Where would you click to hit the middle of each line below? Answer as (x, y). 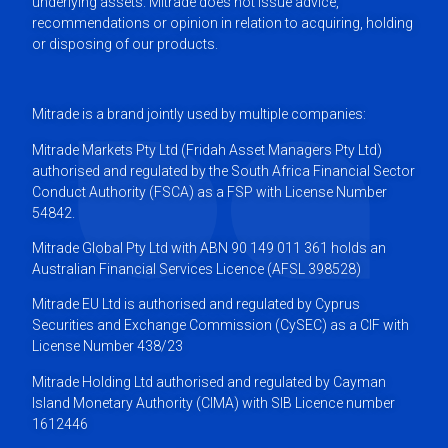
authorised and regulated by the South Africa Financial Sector (224, 170)
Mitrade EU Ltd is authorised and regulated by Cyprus (196, 304)
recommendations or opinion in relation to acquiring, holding (223, 22)
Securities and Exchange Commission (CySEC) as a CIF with (221, 325)
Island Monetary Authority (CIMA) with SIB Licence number (214, 402)
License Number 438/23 (108, 346)
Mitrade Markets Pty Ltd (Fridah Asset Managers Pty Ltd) (207, 149)
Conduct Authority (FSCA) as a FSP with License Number (210, 191)
